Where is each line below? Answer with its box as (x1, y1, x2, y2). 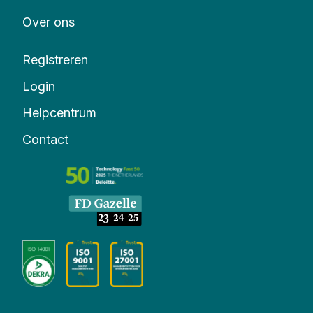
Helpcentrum (22, 105, 96, 120)
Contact (22, 131, 68, 147)
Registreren (22, 52, 88, 67)
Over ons (22, 14, 75, 29)
